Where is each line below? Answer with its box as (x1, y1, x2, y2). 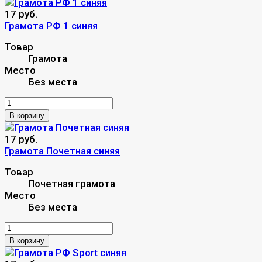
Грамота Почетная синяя (5, 144, 120, 157)
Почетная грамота (28, 177, 115, 189)
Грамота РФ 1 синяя (5, 19, 98, 32)
